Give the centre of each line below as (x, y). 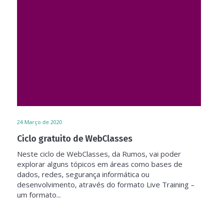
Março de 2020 (43, 122)
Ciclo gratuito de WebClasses (75, 139)
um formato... (39, 195)
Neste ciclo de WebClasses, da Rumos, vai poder (99, 154)
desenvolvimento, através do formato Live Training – (106, 184)
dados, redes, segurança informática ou (83, 174)
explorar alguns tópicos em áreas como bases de (100, 164)
